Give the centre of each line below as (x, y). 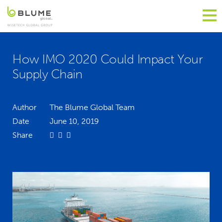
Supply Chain (47, 74)
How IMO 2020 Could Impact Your (107, 59)
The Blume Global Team (92, 107)
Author (25, 107)
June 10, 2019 (74, 121)
